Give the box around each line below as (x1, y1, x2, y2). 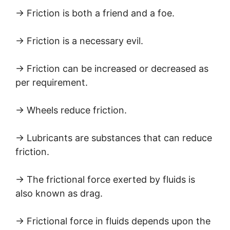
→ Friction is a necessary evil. (15, 35, 143, 46)
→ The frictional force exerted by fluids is (15, 174, 195, 185)
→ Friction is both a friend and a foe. (15, 7, 175, 18)
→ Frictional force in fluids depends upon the (15, 215, 210, 226)
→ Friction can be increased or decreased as (15, 63, 208, 74)
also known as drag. (15, 187, 103, 199)
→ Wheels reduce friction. (15, 104, 127, 116)
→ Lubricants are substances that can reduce (15, 132, 212, 143)
